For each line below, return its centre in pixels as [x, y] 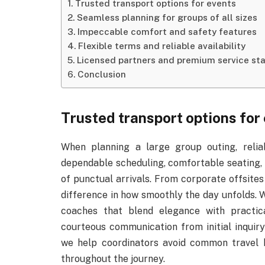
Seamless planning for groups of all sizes [167, 17]
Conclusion [102, 74]
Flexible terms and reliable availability [162, 46]
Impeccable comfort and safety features [167, 32]
